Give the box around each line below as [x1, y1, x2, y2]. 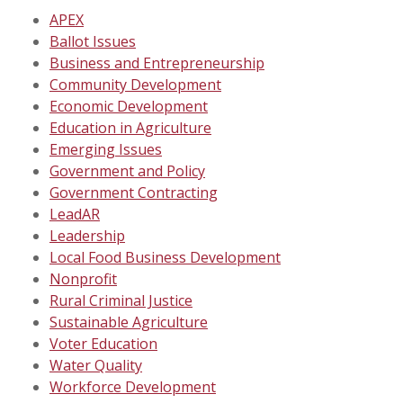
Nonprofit [49, 269, 117, 289]
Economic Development [49, 96, 208, 116]
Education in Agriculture [49, 118, 211, 138]
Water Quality [49, 355, 142, 375]
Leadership [49, 226, 125, 246]
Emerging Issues [49, 139, 162, 159]
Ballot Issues [49, 31, 136, 51]
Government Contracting [49, 183, 218, 202]
